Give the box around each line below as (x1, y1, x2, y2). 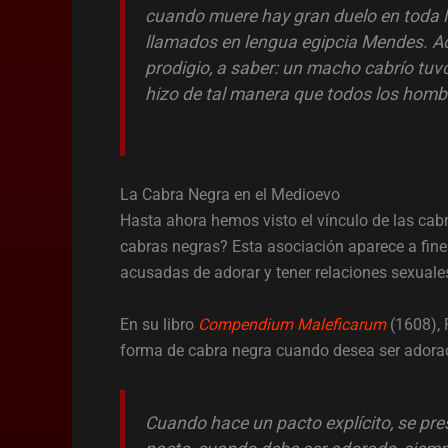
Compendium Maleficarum (198, 314, 386, 334)
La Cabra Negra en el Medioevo (120, 184, 340, 204)
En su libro (120, 314, 198, 334)
